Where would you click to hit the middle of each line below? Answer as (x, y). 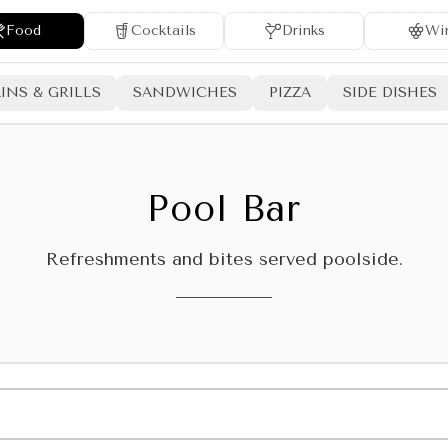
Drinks (303, 30)
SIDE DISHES (390, 92)
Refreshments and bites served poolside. (224, 259)
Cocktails (163, 30)
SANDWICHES (185, 92)
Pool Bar (224, 209)
